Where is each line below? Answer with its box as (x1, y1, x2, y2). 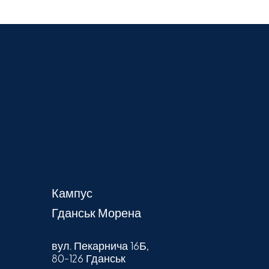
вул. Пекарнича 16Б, (51, 241, 149, 253)
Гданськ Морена (51, 208, 141, 221)
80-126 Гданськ (51, 254, 125, 266)
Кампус (51, 189, 92, 201)
